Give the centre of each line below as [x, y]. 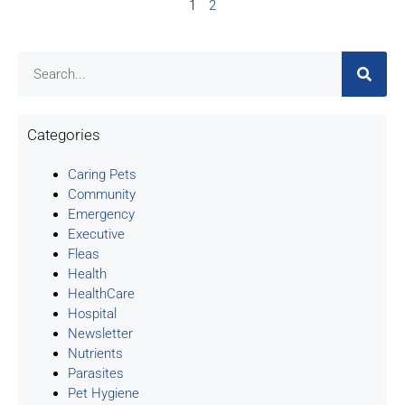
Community [102, 195]
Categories [64, 135]
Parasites [96, 374]
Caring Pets [102, 175]
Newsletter [100, 334]
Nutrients [95, 354]
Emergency [101, 215]
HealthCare [101, 294]
